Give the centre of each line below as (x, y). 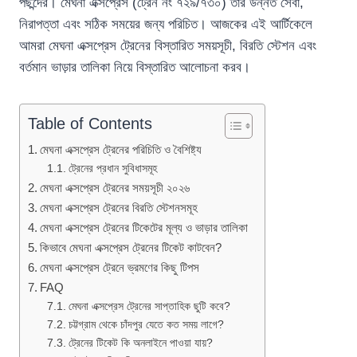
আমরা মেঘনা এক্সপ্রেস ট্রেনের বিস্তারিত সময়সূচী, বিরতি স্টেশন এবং (168, 46)
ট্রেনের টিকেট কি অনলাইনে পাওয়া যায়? (140, 343)
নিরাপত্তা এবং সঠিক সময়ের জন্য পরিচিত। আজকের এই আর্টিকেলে (166, 24)
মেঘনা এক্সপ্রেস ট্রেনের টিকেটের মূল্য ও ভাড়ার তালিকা (144, 228)
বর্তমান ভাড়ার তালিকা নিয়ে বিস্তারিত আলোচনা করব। (135, 67)
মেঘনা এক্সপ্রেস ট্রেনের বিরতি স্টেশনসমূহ (119, 208)
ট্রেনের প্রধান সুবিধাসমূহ (112, 169)
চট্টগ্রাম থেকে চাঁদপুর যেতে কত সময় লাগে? (146, 325)
